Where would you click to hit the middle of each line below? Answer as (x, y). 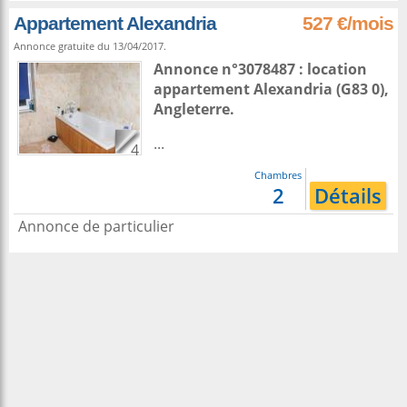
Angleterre (192, 109)
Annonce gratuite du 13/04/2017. (90, 46)
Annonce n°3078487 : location (260, 69)
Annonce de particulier (96, 226)
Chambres (278, 175)
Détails (348, 196)
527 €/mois (348, 23)
